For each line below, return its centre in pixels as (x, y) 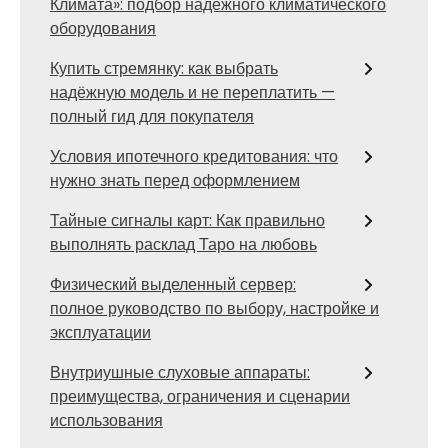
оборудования (103, 28)
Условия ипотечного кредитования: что (194, 156)
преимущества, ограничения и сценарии (200, 396)
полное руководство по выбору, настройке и (214, 308)
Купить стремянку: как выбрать (164, 68)
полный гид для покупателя (152, 116)
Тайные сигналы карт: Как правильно (187, 220)
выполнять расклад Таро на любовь (183, 244)
